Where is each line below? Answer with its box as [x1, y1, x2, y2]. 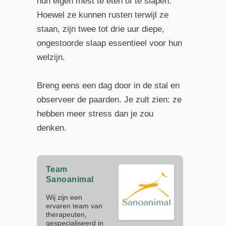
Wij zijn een [45, 193, 82, 201]
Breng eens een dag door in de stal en [36, 80, 180, 90]
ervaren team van [45, 201, 102, 210]
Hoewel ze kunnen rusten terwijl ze [36, 10, 168, 20]
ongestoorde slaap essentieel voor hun [36, 38, 182, 48]
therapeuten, [45, 210, 87, 218]
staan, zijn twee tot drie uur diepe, [36, 24, 164, 34]
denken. [36, 123, 67, 133]
